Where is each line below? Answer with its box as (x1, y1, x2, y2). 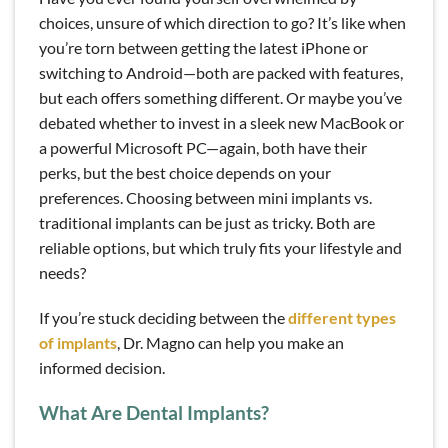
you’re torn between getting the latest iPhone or (39, 37, 368, 57)
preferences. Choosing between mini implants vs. (39, 187, 372, 207)
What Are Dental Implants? (39, 401, 269, 425)
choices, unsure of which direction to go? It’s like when (39, 12, 406, 32)
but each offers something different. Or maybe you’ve (39, 87, 402, 107)
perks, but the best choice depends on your (39, 162, 331, 182)
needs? (39, 262, 86, 282)
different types (288, 308, 396, 328)
